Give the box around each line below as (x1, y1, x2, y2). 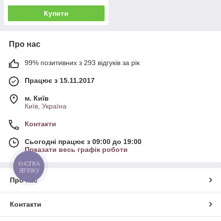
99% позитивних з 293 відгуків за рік (25, 58, 140, 67)
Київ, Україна (25, 102, 67, 110)
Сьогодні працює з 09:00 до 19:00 (25, 137, 142, 146)
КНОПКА (18, 160, 40, 168)
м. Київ (25, 94, 49, 102)
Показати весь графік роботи (25, 145, 128, 153)
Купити (44, 9, 69, 17)
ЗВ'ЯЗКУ (18, 166, 39, 175)
